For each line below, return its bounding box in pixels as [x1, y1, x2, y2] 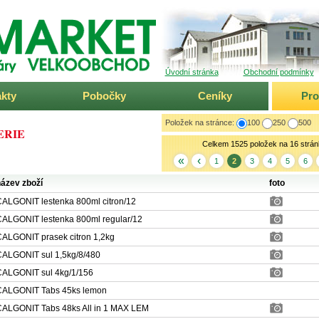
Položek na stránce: [164, 118, 234, 127]
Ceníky [197, 90, 232, 102]
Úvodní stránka [164, 68, 219, 76]
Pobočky [83, 90, 126, 102]
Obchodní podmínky [243, 68, 314, 76]
